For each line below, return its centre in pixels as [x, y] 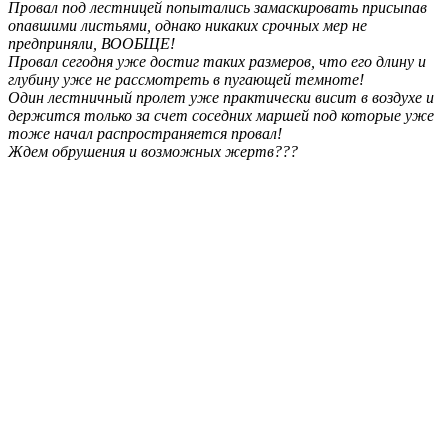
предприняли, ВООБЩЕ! [91, 43]
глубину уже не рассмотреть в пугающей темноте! [186, 79]
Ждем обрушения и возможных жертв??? [153, 151]
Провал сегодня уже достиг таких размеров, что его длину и [217, 61]
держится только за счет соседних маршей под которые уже [221, 115]
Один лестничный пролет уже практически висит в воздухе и [221, 97]
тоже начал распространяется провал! [145, 133]
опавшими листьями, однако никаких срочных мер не [187, 25]
